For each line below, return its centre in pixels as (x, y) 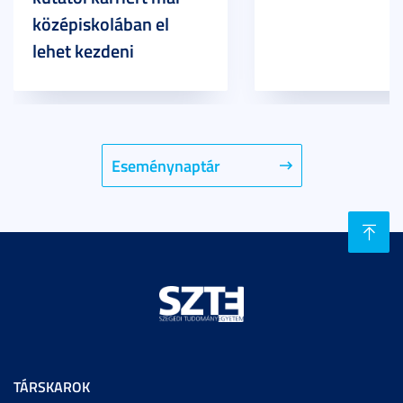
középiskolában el (101, 23)
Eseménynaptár (166, 166)
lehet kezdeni (83, 50)
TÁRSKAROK (52, 386)
